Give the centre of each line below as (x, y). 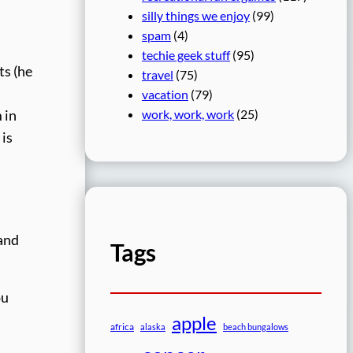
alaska (153, 327)
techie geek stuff (186, 55)
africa (122, 327)
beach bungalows (256, 327)
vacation (165, 95)
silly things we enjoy (196, 16)
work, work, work (188, 114)
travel (158, 75)
